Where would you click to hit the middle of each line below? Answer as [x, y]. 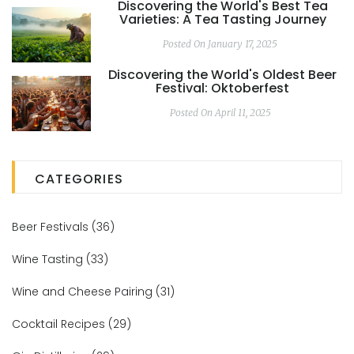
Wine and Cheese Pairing [84, 292]
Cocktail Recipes [60, 324]
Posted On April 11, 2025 [220, 113]
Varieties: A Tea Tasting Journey [222, 20]
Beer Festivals [52, 227]
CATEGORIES [79, 179]
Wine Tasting [49, 260]
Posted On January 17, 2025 [220, 44]
